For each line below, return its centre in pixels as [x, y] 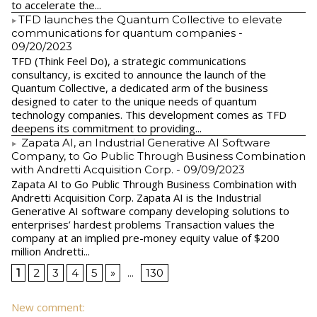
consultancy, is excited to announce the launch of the [139, 75]
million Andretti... [51, 252]
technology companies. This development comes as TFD [149, 115]
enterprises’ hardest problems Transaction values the [143, 225]
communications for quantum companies [123, 33]
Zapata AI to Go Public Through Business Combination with [154, 184]
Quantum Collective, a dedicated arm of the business [140, 88]
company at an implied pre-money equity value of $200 [145, 238]
